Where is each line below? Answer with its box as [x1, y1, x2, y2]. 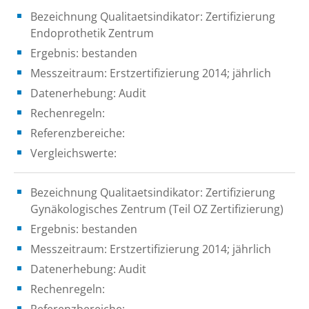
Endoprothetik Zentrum [30, 25, 154, 41]
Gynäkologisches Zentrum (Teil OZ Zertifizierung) [30, 201, 283, 217]
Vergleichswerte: [30, 145, 117, 161]
